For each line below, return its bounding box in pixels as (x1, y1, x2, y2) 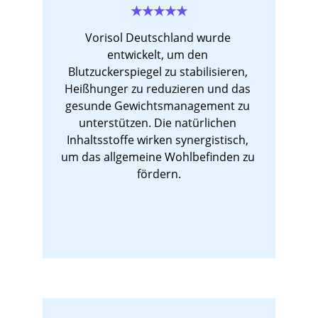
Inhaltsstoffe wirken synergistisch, (67, 132, 251, 148)
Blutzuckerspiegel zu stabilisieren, (67, 64, 251, 79)
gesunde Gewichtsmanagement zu (65, 98, 253, 114)
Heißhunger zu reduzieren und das (65, 81, 253, 97)
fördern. (137, 166, 181, 182)
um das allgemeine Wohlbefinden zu (60, 149, 258, 165)
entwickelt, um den (107, 47, 211, 62)
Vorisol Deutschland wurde (84, 30, 234, 45)
